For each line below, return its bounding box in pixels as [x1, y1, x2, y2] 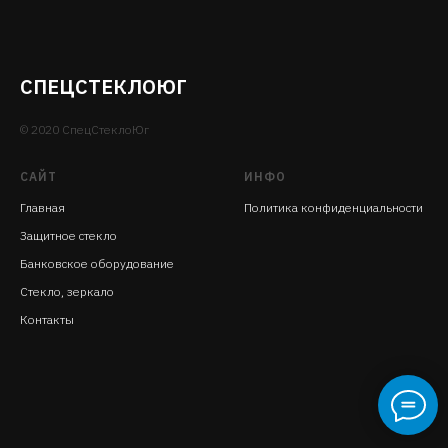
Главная [20, 199, 65, 215]
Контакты [20, 311, 74, 327]
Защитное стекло [20, 227, 117, 243]
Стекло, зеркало [20, 283, 114, 299]
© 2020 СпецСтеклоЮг [20, 121, 149, 137]
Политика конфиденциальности [244, 199, 423, 215]
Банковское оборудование [20, 255, 174, 271]
